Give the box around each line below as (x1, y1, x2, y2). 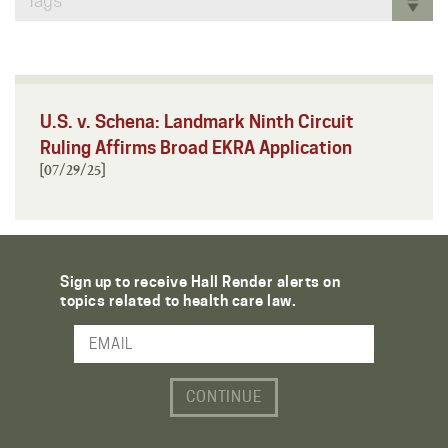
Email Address (15, 342, 119, 361)
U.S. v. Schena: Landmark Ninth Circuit (40, 110, 354, 132)
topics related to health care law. (60, 291, 296, 310)
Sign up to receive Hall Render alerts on (60, 272, 340, 291)
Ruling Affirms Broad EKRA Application (40, 136, 352, 158)
